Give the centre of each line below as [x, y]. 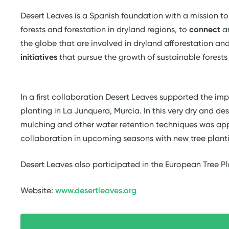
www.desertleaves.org [96, 190]
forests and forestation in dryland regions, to [105, 29]
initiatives [39, 57]
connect [205, 29]
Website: [38, 190]
